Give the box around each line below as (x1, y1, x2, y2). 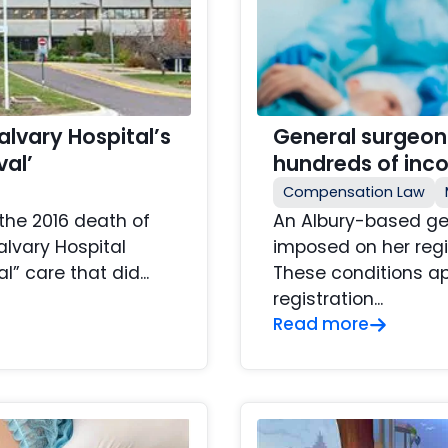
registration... (273, 287, 383, 312)
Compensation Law (283, 182, 425, 203)
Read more (273, 312, 369, 337)
